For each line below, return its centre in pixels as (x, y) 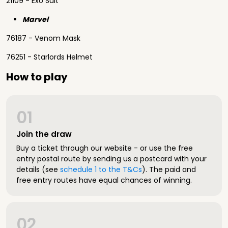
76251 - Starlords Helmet (49, 57)
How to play (37, 77)
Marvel (36, 19)
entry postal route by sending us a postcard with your (111, 159)
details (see (38, 169)
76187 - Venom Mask (43, 38)
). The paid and (169, 169)
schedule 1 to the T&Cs (101, 169)
